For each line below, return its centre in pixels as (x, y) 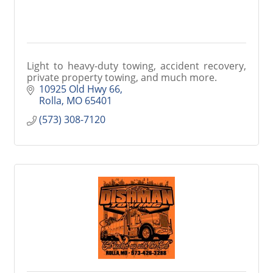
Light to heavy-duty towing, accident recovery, (136, 66)
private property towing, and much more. (122, 77)
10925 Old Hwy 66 (80, 89)
